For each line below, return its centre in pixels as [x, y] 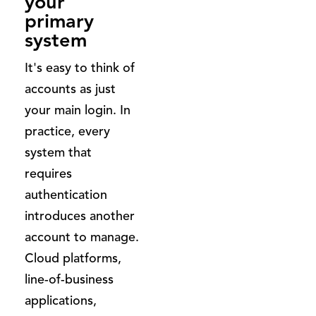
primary [59, 21]
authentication [66, 194]
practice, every [67, 131]
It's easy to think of [80, 67]
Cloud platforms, [73, 258]
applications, [61, 300]
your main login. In [78, 110]
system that [58, 152]
